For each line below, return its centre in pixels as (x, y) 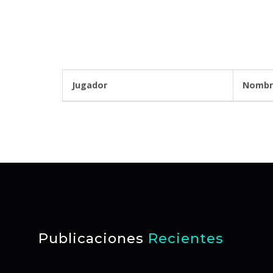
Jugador (108, 85)
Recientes (186, 238)
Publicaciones (93, 238)
